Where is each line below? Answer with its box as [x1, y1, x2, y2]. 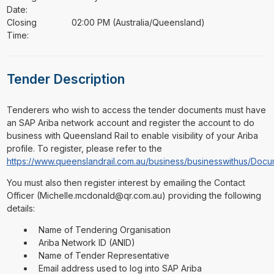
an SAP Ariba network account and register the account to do [6, 117, 254, 128]
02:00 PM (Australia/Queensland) [72, 17, 206, 28]
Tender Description [6, 72, 125, 87]
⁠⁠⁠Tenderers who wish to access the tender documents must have [6, 105, 266, 115]
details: [6, 203, 35, 213]
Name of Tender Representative [35, 250, 169, 261]
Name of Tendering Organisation [35, 224, 171, 235]
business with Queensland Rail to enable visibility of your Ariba [6, 130, 258, 141]
